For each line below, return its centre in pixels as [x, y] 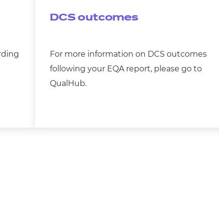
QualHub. [68, 83]
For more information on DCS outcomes [129, 54]
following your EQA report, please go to [126, 69]
